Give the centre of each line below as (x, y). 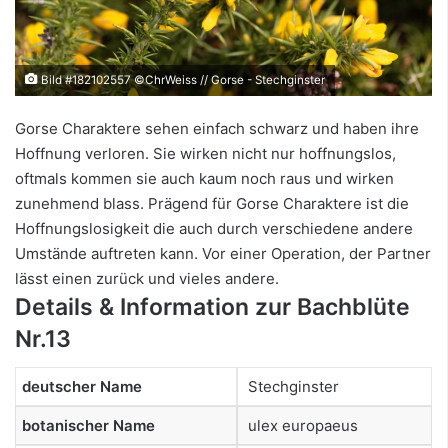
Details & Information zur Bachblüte (212, 307)
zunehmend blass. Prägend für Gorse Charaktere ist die (212, 204)
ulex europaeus (301, 425)
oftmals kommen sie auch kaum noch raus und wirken (204, 179)
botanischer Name (88, 425)
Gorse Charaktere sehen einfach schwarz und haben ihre (217, 129)
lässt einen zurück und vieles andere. (147, 279)
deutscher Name (82, 386)
